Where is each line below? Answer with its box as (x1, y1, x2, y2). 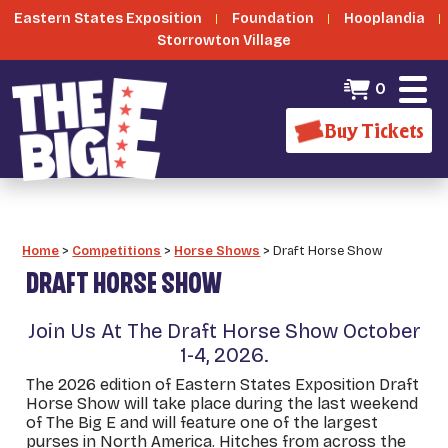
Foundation (231, 10, 314, 27)
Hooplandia (343, 10, 425, 27)
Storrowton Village (157, 32, 291, 49)
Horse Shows (174, 243, 261, 258)
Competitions (72, 243, 162, 258)
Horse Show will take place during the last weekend (26, 394, 419, 413)
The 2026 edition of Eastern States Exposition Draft (26, 375, 420, 394)
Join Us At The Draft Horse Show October (27, 319, 421, 343)
